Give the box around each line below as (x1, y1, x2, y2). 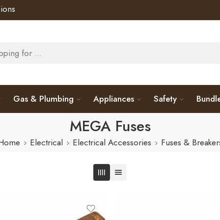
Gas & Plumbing (13, 93, 74, 105)
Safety (154, 93, 177, 105)
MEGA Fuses (69, 115, 151, 137)
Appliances (93, 93, 134, 105)
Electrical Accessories (72, 137, 151, 148)
